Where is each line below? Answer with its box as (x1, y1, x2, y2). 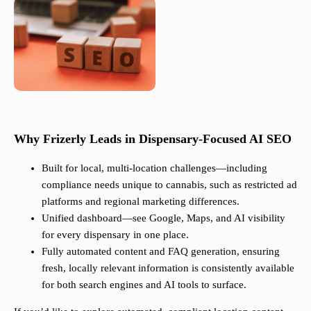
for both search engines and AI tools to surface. (42, 279, 246, 291)
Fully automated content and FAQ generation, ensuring (42, 246, 280, 258)
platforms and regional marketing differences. (42, 196, 239, 208)
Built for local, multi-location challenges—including (42, 162, 267, 174)
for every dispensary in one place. (42, 229, 189, 241)
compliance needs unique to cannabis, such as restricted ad (42, 179, 297, 191)
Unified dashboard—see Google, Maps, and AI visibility (42, 212, 285, 224)
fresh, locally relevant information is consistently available (42, 262, 294, 274)
